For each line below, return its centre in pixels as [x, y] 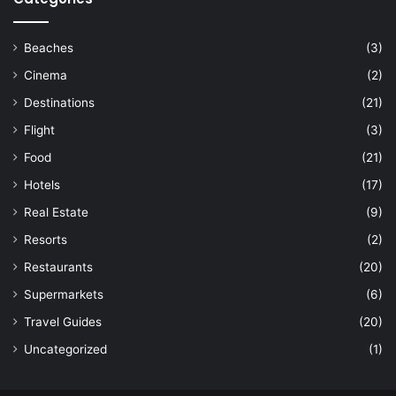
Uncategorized [65, 350]
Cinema [46, 76]
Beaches [49, 48]
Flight [39, 130]
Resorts [46, 240]
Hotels [42, 185]
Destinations [59, 103]
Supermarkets [64, 295]
